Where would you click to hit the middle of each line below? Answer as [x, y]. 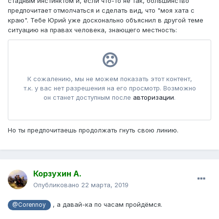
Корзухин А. [57, 174]
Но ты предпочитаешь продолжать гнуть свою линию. [94, 130]
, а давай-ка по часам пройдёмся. [106, 205]
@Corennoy [29, 205]
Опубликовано [57, 185]
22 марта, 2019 [105, 185]
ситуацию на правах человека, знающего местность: [93, 30]
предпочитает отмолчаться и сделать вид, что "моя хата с [101, 11]
